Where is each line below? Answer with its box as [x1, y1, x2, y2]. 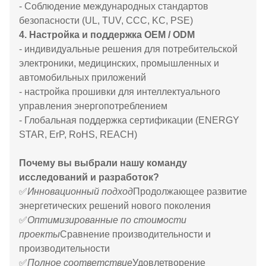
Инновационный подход [27, 186, 133, 197]
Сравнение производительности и [60, 229, 211, 239]
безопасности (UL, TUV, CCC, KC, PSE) [19, 15, 193, 26]
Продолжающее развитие [133, 186, 247, 197]
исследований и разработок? [19, 172, 159, 182]
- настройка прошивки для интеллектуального [19, 87, 220, 97]
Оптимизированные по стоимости [27, 215, 186, 225]
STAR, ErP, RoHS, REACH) [19, 129, 137, 140]
